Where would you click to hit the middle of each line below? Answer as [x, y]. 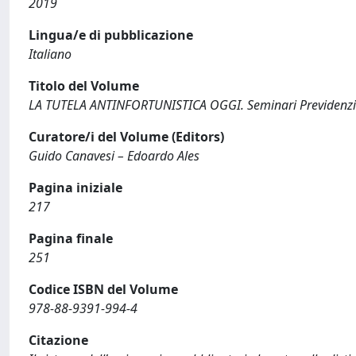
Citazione [58, 340]
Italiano [50, 54]
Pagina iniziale [75, 188]
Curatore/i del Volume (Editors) [126, 137]
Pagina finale [71, 238]
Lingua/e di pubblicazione [111, 35]
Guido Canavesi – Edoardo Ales [114, 156]
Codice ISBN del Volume [103, 289]
